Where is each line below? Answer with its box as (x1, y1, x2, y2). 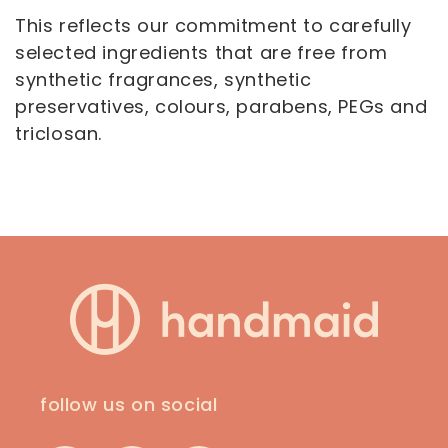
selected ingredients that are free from (15, 40, 388, 65)
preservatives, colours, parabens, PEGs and (15, 94, 428, 119)
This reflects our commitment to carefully (15, 13, 412, 38)
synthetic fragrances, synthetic (15, 67, 312, 92)
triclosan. (15, 121, 102, 146)
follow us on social (40, 392, 218, 417)
